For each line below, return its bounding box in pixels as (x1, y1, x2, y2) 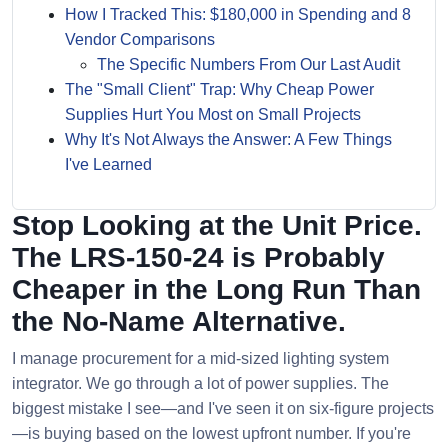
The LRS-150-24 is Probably (12, 242, 385, 273)
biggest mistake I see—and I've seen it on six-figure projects (12, 400, 434, 417)
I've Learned (65, 156, 152, 173)
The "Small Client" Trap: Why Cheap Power (65, 81, 374, 98)
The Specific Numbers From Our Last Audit (97, 56, 400, 73)
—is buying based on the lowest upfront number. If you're (12, 425, 411, 442)
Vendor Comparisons (65, 31, 215, 48)
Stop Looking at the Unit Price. (12, 210, 422, 241)
